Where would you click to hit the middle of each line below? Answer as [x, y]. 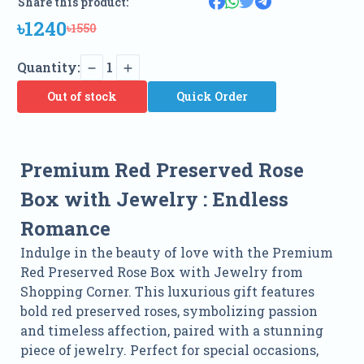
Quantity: [48, 67]
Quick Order [212, 97]
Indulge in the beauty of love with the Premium [176, 253]
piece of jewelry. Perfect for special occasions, [169, 350]
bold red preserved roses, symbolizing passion [169, 311]
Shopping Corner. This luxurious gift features [167, 292]
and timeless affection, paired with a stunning [171, 331]
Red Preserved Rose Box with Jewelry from [161, 272]
